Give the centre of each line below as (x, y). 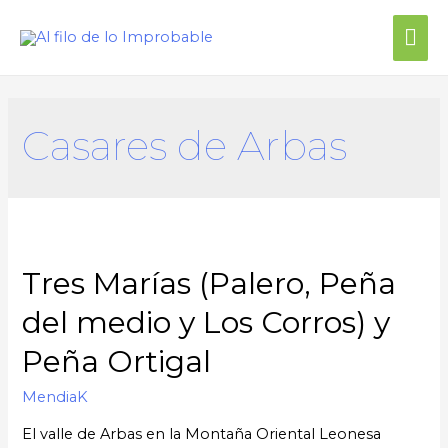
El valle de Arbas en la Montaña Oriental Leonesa (202, 434)
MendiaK (55, 397)
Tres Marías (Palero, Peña (209, 284)
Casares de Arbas (185, 145)
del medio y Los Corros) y (206, 323)
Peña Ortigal (117, 362)
